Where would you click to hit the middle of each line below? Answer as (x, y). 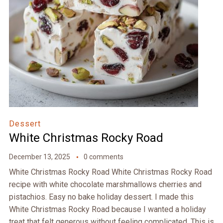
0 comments (103, 157)
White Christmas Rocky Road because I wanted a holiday (107, 210)
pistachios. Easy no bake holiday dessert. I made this (101, 197)
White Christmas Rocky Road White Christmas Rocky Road (110, 172)
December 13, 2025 (39, 157)
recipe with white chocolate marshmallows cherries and (105, 185)
